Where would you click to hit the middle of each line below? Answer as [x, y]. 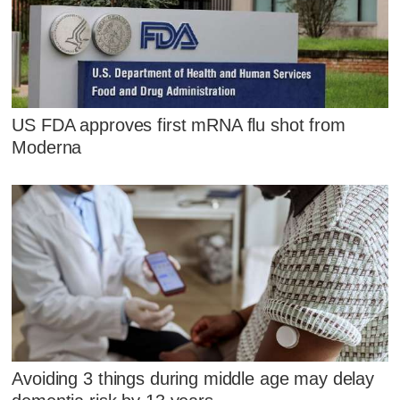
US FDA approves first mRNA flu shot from [179, 125]
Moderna [47, 147]
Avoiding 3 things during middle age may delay [193, 379]
